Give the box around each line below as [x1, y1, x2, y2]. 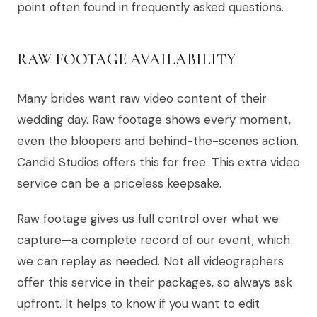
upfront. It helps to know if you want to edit [17, 296, 260, 312]
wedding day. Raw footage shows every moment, [17, 112, 291, 128]
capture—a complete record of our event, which [17, 232, 290, 248]
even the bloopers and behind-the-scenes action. [17, 133, 299, 149]
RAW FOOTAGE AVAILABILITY [17, 50, 236, 69]
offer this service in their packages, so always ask [17, 275, 292, 291]
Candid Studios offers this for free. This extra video [17, 154, 300, 171]
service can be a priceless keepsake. [17, 175, 221, 192]
